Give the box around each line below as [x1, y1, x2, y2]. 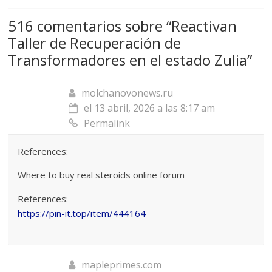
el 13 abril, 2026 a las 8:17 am [84, 101, 216, 115]
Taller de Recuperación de [8, 32, 182, 53]
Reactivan [171, 15, 237, 36]
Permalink [84, 116, 131, 130]
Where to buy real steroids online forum [18, 168, 185, 181]
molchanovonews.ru [81, 86, 174, 100]
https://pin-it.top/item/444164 [18, 206, 146, 219]
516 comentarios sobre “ [8, 15, 172, 36]
